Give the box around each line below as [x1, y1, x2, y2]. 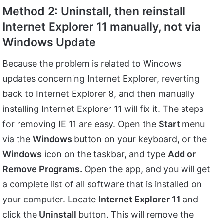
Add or [168, 148, 196, 159]
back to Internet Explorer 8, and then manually [2, 88, 195, 99]
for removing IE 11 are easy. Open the [2, 118, 159, 129]
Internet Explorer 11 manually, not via [2, 20, 200, 34]
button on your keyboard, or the [74, 133, 207, 144]
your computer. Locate [2, 194, 98, 204]
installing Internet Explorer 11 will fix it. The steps [2, 103, 203, 114]
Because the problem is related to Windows [2, 58, 181, 69]
